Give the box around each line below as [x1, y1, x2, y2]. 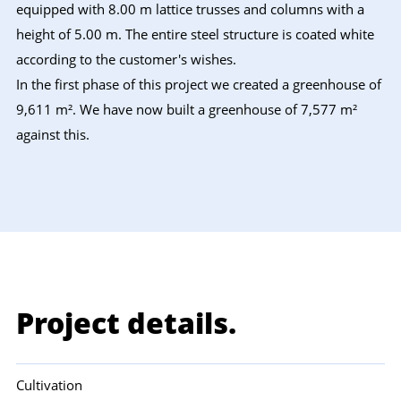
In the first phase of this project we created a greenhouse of [16, 75, 381, 94]
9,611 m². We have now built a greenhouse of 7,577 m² [16, 100, 357, 119]
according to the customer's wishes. [16, 50, 236, 69]
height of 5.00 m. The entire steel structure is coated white [16, 25, 374, 44]
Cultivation [16, 376, 82, 395]
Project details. [16, 303, 236, 343]
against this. [16, 125, 90, 144]
